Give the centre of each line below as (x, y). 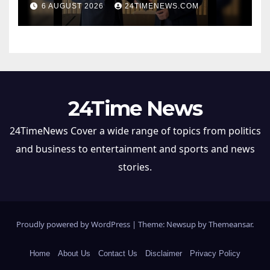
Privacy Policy (215, 253)
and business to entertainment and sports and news (135, 149)
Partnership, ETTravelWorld (129, 15)
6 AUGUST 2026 (74, 6)
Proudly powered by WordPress (74, 224)
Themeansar (230, 224)
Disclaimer (163, 253)
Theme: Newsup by (173, 224)
